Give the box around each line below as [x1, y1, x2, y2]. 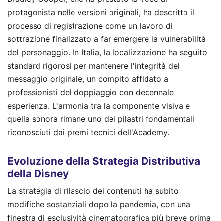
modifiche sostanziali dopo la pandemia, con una [7, 199, 190, 210]
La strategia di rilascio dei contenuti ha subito [7, 186, 179, 196]
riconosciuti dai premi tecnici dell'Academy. [7, 127, 169, 138]
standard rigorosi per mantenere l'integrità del [7, 61, 180, 71]
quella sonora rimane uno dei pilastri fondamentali [7, 114, 194, 124]
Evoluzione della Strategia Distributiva [7, 154, 200, 167]
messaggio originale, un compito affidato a [7, 74, 168, 84]
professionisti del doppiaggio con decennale [7, 87, 174, 98]
